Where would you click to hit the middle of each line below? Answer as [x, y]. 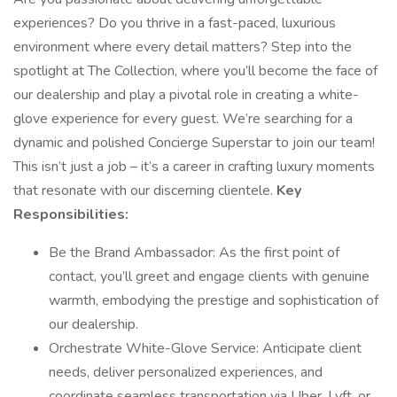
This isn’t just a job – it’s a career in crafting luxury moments [194, 167]
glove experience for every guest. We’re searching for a [183, 119]
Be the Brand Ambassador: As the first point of [194, 253]
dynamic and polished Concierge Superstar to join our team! [194, 143]
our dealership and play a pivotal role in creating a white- [186, 95]
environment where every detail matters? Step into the [183, 47]
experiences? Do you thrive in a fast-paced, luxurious [175, 23]
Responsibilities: [71, 214]
